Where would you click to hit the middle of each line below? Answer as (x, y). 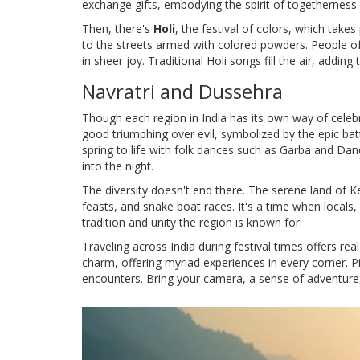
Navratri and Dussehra (182, 91)
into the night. (118, 166)
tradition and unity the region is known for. (192, 222)
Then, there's (118, 28)
